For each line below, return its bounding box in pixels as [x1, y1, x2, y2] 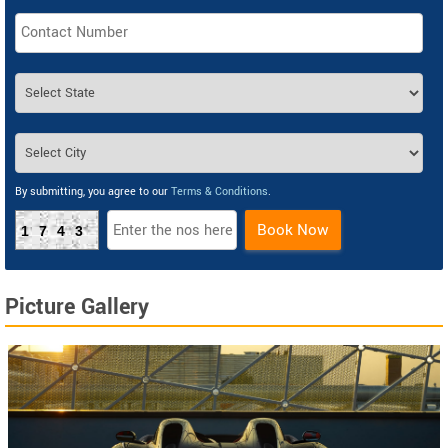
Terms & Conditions [171, 184, 268, 200]
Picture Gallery [5, 291, 149, 324]
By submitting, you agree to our [15, 184, 171, 200]
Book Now [257, 219, 329, 242]
